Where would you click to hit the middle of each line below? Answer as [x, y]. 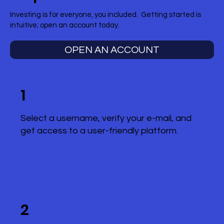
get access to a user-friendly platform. [99, 131]
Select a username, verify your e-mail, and [106, 118]
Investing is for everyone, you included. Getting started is [106, 15]
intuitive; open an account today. [65, 25]
